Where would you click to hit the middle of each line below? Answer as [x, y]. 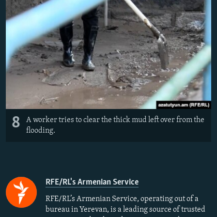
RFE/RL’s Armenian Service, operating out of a [122, 199]
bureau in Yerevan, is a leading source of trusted [125, 210]
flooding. [41, 131]
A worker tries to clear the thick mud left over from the [115, 120]
